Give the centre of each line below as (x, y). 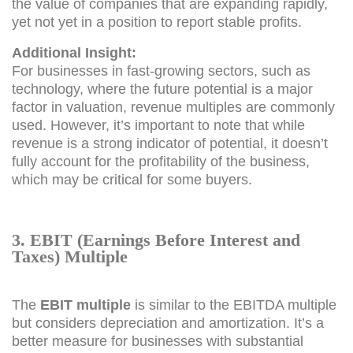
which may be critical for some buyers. (132, 179)
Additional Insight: (74, 52)
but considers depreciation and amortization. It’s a (168, 323)
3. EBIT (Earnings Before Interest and (156, 240)
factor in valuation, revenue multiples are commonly (173, 107)
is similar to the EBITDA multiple (234, 305)
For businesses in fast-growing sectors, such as (161, 71)
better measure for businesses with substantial (158, 341)
